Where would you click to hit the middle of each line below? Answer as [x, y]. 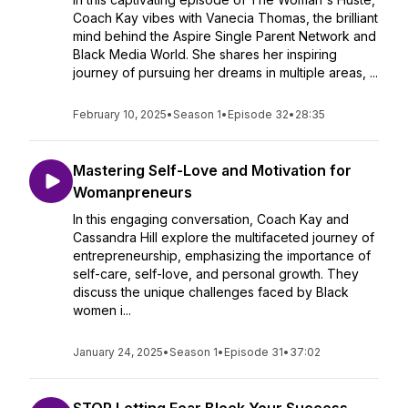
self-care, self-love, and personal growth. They [216, 274]
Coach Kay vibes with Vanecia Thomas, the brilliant [225, 18]
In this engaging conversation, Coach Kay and [211, 219]
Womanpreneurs [133, 192]
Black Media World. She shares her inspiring [205, 54]
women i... [102, 310]
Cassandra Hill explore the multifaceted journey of [224, 237]
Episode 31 [254, 352]
